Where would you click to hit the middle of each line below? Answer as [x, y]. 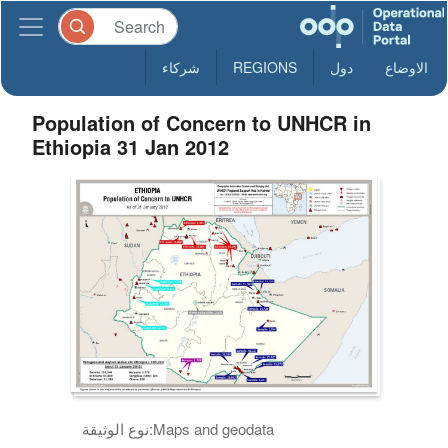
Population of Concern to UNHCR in [202, 122]
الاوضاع [406, 67]
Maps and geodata [214, 428]
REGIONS [265, 67]
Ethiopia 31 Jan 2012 [131, 146]
